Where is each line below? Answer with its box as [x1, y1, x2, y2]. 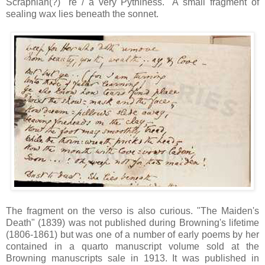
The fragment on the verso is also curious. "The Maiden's [6, 205, 259, 216]
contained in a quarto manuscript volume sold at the [6, 241, 259, 251]
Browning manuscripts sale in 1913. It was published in [6, 253, 259, 263]
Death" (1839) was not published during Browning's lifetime [6, 217, 259, 228]
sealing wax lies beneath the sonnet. [6, 8, 159, 19]
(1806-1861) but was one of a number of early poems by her [6, 229, 259, 240]
